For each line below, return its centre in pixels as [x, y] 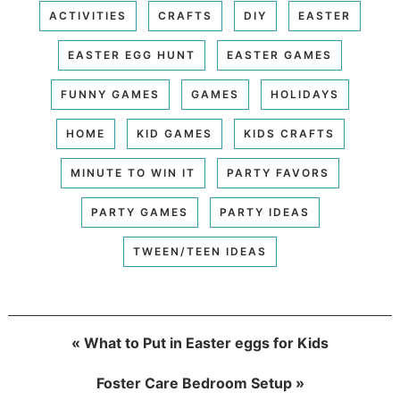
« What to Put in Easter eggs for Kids [200, 343]
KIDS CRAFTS [289, 134]
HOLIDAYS [305, 95]
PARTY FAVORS [278, 173]
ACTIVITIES [88, 16]
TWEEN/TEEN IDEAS [200, 252]
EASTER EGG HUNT [132, 55]
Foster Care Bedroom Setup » [200, 383]
